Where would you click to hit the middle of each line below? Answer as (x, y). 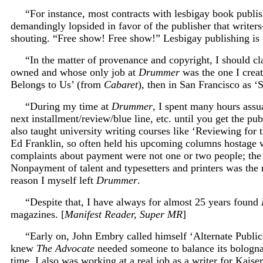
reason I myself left (53, 180)
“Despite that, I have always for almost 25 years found (143, 202)
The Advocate (65, 248)
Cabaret (121, 84)
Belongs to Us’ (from (57, 84)
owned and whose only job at (75, 72)
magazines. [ (38, 214)
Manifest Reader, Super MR (124, 214)
